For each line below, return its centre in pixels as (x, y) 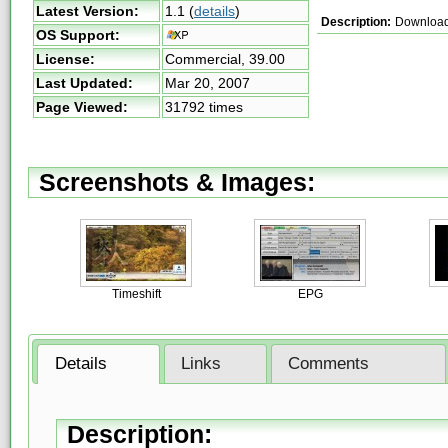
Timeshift (136, 294)
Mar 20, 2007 (207, 83)
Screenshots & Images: (177, 181)
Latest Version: (87, 11)
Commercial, (207, 59)
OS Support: (78, 35)
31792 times (204, 107)
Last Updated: (84, 83)
